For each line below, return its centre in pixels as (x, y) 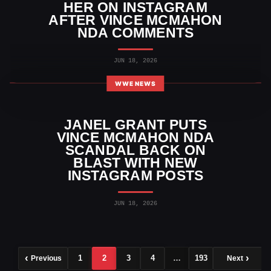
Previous (46, 258)
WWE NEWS (135, 83)
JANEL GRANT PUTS (135, 124)
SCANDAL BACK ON (135, 150)
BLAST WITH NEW (135, 162)
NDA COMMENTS (135, 32)
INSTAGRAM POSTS (135, 175)
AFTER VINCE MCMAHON (135, 20)
